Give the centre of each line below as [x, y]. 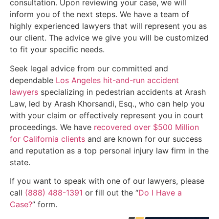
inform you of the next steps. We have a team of [99, 14]
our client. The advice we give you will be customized [109, 38]
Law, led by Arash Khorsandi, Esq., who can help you [107, 103]
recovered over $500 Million [146, 127]
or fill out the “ [110, 193]
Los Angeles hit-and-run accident [117, 80]
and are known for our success [143, 139]
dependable [33, 80]
